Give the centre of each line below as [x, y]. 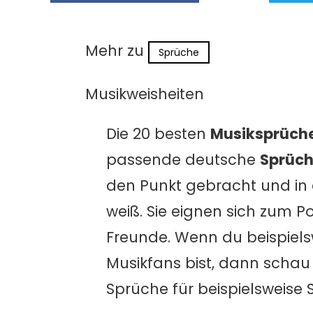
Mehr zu [117, 50]
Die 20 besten [158, 133]
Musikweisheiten [145, 94]
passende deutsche [183, 159]
